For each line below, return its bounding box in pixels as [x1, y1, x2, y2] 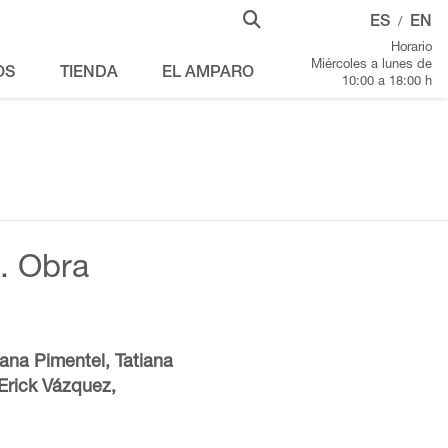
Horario [391, 42, 432, 55]
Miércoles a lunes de [311, 59, 432, 72]
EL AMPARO [161, 66, 254, 82]
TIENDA [59, 66, 118, 82]
